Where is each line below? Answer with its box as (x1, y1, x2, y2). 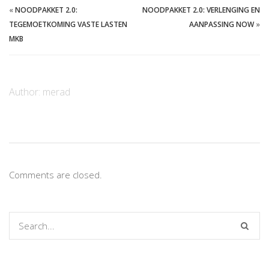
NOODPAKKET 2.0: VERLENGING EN (142, 4, 260, 15)
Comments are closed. (9, 168, 102, 181)
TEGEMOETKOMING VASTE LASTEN (9, 19, 127, 29)
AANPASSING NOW (189, 19, 254, 29)
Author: (9, 85, 43, 98)
